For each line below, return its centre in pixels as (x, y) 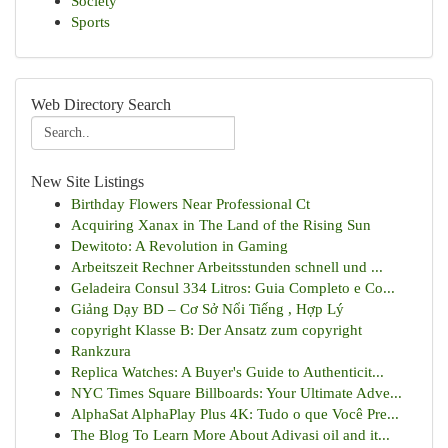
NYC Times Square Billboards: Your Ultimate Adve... (236, 392)
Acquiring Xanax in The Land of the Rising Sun (221, 224)
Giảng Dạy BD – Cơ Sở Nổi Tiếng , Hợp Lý (207, 308)
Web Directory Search (101, 104)
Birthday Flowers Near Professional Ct (190, 203)
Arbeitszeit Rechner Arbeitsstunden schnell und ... (227, 266)
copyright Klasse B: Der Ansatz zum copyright (216, 329)
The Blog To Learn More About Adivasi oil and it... (230, 434)
